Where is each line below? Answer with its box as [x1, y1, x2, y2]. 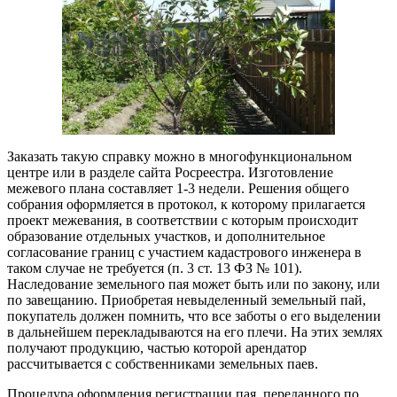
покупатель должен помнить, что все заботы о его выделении [7, 308, 381, 324]
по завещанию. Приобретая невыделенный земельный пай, [7, 292, 366, 308]
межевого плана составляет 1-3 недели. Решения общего [7, 181, 349, 197]
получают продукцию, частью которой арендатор [7, 340, 307, 356]
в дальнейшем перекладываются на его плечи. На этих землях [7, 324, 383, 340]
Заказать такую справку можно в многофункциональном [7, 149, 352, 165]
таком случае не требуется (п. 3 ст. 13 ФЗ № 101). [7, 261, 302, 276]
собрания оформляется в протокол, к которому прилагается [7, 197, 365, 213]
